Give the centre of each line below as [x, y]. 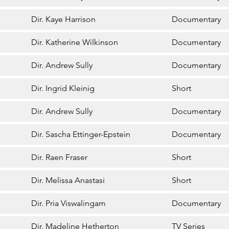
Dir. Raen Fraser [60, 157]
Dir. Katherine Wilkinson [75, 42]
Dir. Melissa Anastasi [68, 180]
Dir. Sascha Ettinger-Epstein [81, 134]
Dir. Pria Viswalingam [69, 203]
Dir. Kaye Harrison [64, 19]
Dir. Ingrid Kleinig [63, 88]
